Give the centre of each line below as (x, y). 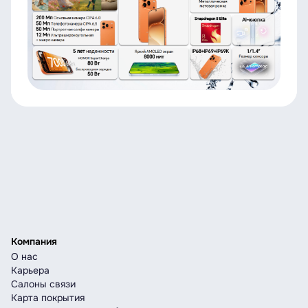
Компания (34, 241)
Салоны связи (43, 284)
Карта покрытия (48, 298)
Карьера (30, 270)
